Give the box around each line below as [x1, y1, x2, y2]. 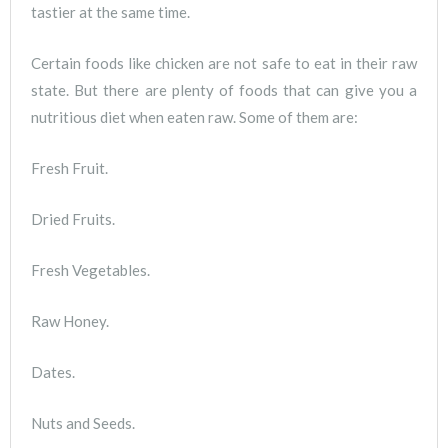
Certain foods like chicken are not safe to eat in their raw [31, 53, 417, 72]
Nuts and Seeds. [31, 413, 135, 432]
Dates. [31, 362, 75, 381]
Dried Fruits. [31, 209, 115, 228]
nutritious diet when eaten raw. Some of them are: [31, 107, 358, 126]
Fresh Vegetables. [31, 260, 150, 279]
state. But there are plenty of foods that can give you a [31, 80, 417, 99]
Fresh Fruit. [31, 158, 108, 177]
